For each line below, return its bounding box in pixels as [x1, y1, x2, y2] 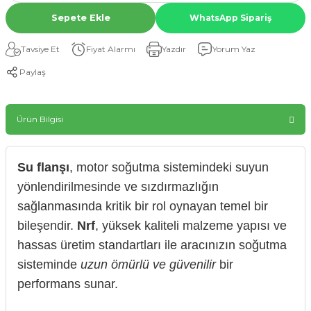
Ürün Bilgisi [17, 114, 63, 124]
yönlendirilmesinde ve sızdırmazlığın [17, 179, 219, 194]
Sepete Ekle [51, 12, 110, 23]
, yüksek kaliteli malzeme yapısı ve [95, 218, 287, 233]
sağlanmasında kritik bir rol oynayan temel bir [17, 199, 268, 213]
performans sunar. [17, 276, 118, 291]
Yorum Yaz [212, 44, 255, 54]
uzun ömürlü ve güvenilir [81, 257, 216, 271]
